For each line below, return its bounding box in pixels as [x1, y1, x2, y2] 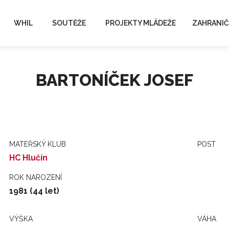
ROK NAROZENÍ [9, 173, 62, 181]
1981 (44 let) [9, 186, 59, 196]
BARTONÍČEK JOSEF [36, 71, 193, 89]
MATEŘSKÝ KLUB [9, 140, 66, 148]
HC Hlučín [9, 153, 48, 163]
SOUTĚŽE [52, 18, 86, 27]
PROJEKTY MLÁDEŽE [105, 18, 176, 27]
